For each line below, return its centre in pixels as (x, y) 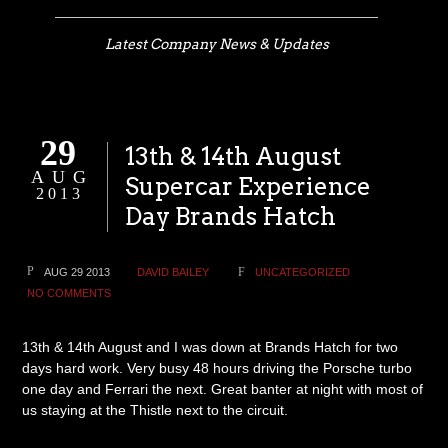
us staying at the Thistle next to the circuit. (159, 410)
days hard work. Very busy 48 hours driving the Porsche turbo (217, 368)
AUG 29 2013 (77, 272)
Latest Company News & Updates (216, 44)
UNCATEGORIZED (303, 272)
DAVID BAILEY (173, 272)
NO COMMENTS (69, 293)
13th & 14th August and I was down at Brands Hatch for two (210, 347)
